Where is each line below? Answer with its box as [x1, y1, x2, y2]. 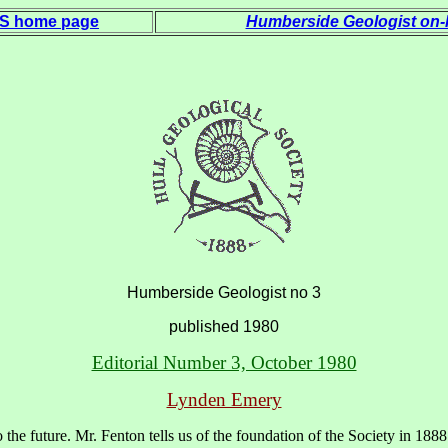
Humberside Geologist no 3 [127, 284, 321, 301]
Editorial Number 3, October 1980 [91, 352, 357, 373]
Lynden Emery [166, 389, 282, 411]
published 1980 [169, 318, 279, 335]
